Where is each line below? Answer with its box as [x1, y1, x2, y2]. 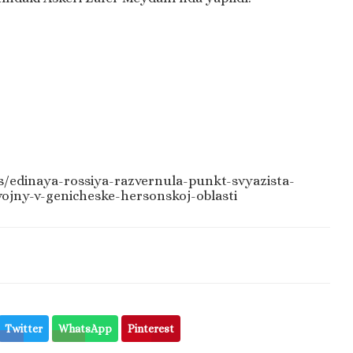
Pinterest [128, 322, 175, 336]
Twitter [5, 322, 43, 336]
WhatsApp [58, 322, 113, 336]
